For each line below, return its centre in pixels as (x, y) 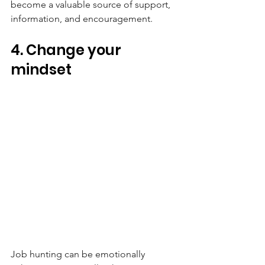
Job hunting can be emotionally (79, 254)
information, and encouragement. (82, 18)
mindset (41, 69)
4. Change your (67, 50)
